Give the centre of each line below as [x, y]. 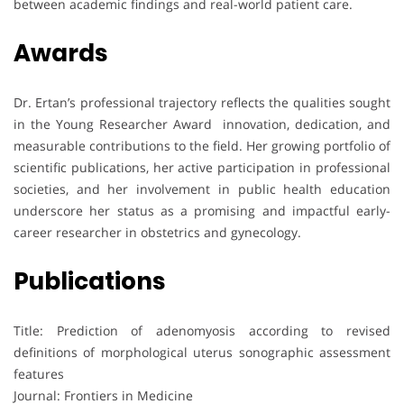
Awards [60, 53]
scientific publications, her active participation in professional [202, 167]
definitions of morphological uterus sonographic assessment [202, 352]
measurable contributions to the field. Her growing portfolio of [202, 145]
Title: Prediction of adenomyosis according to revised [202, 330]
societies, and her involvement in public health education [202, 188]
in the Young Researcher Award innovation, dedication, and [202, 124]
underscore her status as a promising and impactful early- [202, 210]
